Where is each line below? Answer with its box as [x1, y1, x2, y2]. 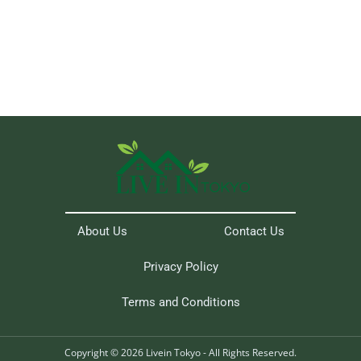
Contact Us [223, 224, 284, 239]
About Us [77, 224, 127, 239]
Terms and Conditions [121, 295, 240, 310]
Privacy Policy [143, 259, 218, 275]
